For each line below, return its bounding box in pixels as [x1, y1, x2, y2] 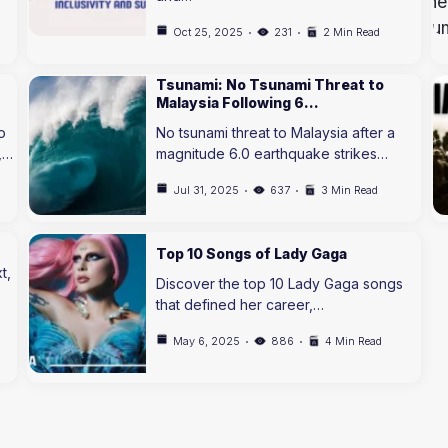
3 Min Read [321, 183, 379, 197]
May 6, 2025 [173, 333, 241, 348]
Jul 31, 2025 [173, 183, 240, 197]
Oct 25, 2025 [173, 25, 244, 39]
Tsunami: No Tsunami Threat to [156, 76, 385, 93]
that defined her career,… [156, 295, 325, 313]
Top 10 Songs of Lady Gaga [156, 244, 348, 262]
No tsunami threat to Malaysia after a [156, 124, 396, 141]
